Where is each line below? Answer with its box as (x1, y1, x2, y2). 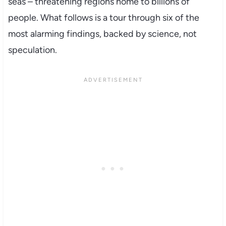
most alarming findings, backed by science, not (8, 28, 197, 39)
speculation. (8, 44, 57, 55)
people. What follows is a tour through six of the (8, 12, 199, 23)
